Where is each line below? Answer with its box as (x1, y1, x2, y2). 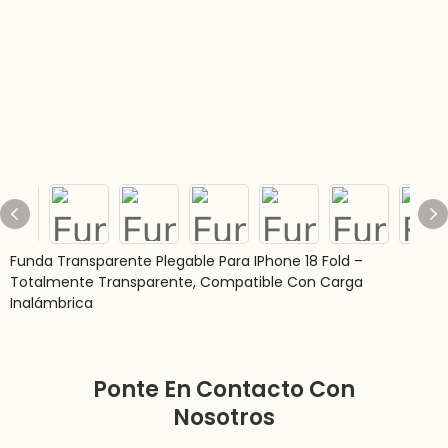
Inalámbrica (10, 293, 93, 313)
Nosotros (173, 402, 275, 434)
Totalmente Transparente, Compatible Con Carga (10, 272, 363, 292)
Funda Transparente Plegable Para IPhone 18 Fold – (10, 251, 363, 271)
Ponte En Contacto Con (93, 374, 355, 406)
